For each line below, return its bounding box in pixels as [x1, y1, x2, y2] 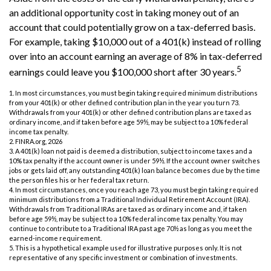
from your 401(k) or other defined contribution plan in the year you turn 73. [9, 99, 240, 107]
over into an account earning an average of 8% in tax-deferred [9, 50, 262, 62]
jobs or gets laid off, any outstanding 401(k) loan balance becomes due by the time [9, 166, 260, 175]
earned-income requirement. [9, 234, 102, 243]
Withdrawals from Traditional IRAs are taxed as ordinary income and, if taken [9, 205, 247, 214]
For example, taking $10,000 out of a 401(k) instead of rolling [9, 35, 261, 47]
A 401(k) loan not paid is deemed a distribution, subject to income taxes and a [15, 147, 252, 155]
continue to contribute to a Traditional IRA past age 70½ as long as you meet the [9, 224, 252, 233]
